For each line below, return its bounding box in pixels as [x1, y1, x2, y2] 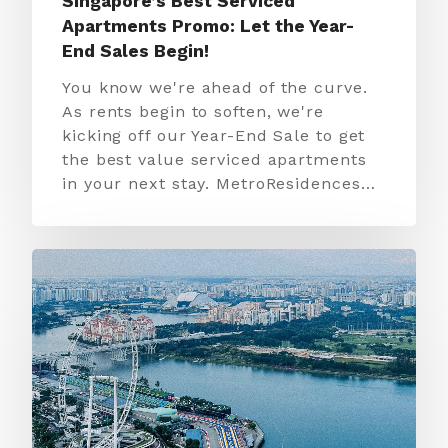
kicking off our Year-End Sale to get [62, 126, 366, 145]
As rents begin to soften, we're [62, 102, 324, 121]
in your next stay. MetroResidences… [62, 174, 376, 193]
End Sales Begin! [62, 41, 209, 61]
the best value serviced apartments [62, 150, 367, 169]
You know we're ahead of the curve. [62, 78, 368, 97]
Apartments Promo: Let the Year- [62, 16, 354, 36]
